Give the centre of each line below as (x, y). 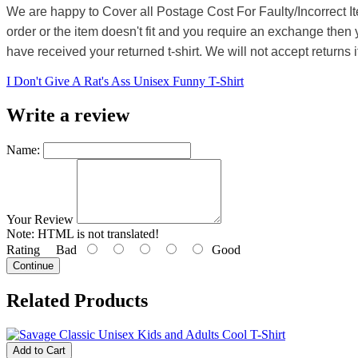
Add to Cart (39, 350)
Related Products (77, 300)
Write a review (68, 115)
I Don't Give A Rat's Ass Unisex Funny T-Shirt (125, 82)
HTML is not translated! (97, 234)
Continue (33, 266)
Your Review (40, 220)
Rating (23, 250)
